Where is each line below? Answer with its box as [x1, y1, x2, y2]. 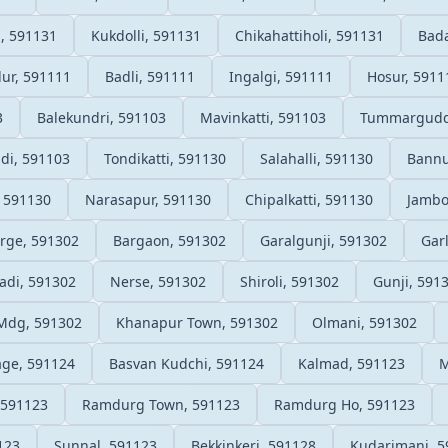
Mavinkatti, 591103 [200, 107, 326, 127]
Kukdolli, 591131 [91, 25, 201, 45]
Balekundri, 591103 [37, 107, 166, 127]
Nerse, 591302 [110, 271, 206, 291]
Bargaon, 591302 [113, 230, 226, 250]
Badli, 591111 [105, 66, 195, 86]
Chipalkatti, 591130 [245, 189, 373, 209]
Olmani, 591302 [312, 312, 417, 332]
